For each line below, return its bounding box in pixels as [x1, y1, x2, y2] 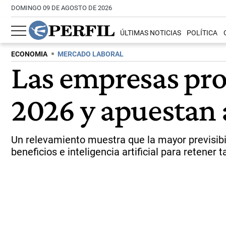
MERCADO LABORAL [58, 50, 124, 59]
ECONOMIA [11, 50, 47, 59]
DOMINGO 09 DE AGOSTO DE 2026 [11, 4, 112, 12]
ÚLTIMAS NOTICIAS [120, 29, 182, 38]
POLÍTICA [187, 29, 218, 38]
